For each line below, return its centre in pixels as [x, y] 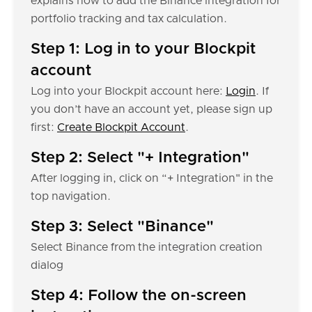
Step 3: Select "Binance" [122, 227]
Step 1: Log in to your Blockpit [143, 49]
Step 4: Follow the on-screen [139, 296]
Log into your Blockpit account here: [128, 91]
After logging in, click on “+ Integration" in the [152, 178]
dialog [47, 265]
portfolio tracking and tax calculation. [129, 19]
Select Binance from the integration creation [147, 247]
